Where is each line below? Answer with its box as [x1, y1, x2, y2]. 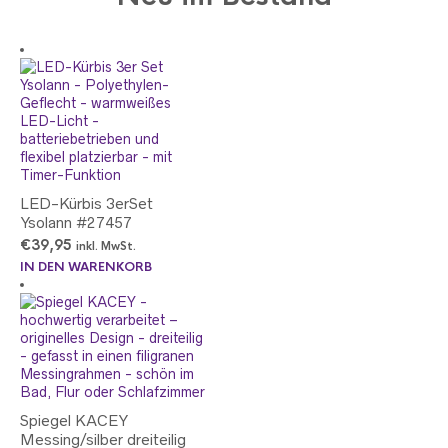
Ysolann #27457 [20, 214, 132, 231]
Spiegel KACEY [20, 412, 128, 429]
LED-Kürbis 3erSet [20, 195, 153, 212]
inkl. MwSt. [76, 240, 136, 253]
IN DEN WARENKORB [20, 259, 152, 275]
